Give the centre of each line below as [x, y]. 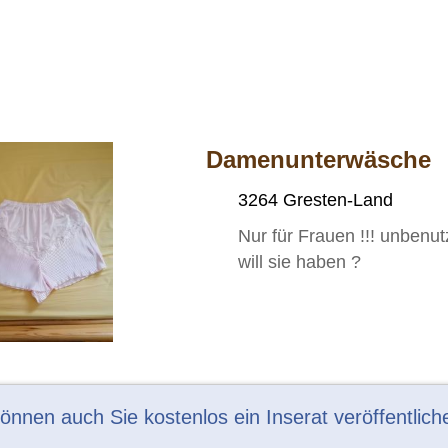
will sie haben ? [300, 261]
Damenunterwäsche [319, 159]
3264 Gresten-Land [316, 199]
